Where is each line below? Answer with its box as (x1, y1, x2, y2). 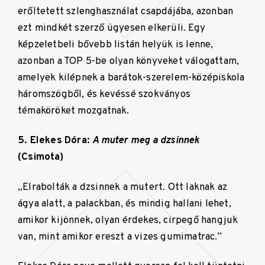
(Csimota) (18, 151, 63, 164)
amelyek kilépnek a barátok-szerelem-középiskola (18, 71, 245, 84)
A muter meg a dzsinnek (92, 134, 200, 147)
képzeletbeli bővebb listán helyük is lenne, (18, 38, 214, 51)
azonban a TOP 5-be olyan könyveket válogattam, (18, 54, 240, 67)
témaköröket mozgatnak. (18, 104, 130, 117)
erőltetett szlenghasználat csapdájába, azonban (18, 5, 234, 18)
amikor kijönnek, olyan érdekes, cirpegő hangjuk (18, 214, 238, 227)
